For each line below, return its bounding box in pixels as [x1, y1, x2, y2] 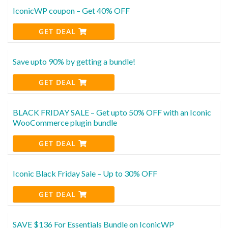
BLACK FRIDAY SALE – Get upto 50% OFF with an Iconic [13, 107, 211, 117]
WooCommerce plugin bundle [13, 117, 117, 127]
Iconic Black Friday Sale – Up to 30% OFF [13, 168, 157, 178]
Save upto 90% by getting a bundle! [13, 56, 135, 66]
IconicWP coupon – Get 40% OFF [13, 5, 130, 15]
